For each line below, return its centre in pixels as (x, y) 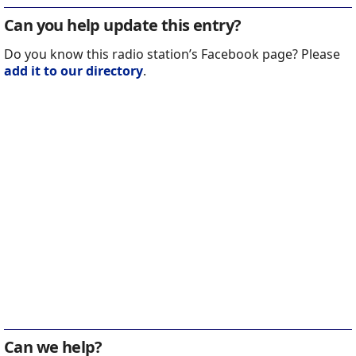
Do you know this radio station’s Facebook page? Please (172, 54)
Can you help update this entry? (123, 25)
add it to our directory (74, 71)
